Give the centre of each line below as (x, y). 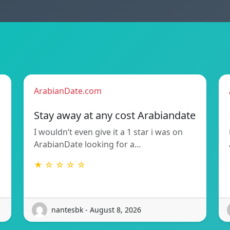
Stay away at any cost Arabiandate (115, 115)
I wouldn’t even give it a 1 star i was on (108, 132)
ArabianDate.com (68, 91)
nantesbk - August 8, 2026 (96, 210)
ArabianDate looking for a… (88, 144)
